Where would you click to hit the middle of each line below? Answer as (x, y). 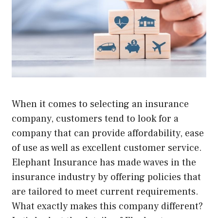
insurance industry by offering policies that (106, 177)
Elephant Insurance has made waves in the (104, 163)
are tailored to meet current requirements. (105, 192)
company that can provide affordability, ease (108, 134)
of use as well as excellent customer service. (107, 148)
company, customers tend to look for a (95, 119)
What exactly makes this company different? (107, 207)
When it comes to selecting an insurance (100, 104)
